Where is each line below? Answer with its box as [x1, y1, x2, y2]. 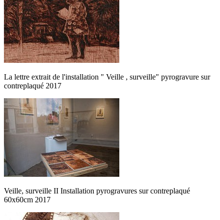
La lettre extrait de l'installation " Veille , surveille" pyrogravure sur [4, 72, 210, 81]
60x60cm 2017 [4, 195, 51, 204]
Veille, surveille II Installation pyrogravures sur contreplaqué [4, 186, 190, 195]
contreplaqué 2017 [4, 81, 61, 90]
